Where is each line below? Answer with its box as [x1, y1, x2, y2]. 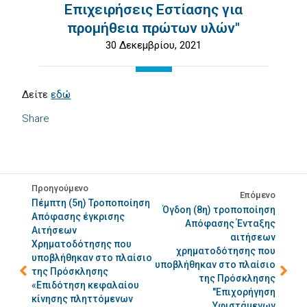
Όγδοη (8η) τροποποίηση [162, 204, 275, 215]
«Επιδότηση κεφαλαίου [32, 280, 140, 291]
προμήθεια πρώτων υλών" [67, 20, 240, 36]
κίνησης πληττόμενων [32, 293, 134, 304]
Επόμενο [239, 190, 275, 200]
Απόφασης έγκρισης [32, 211, 125, 222]
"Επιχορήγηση [212, 286, 275, 297]
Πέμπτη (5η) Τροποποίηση [32, 197, 151, 208]
